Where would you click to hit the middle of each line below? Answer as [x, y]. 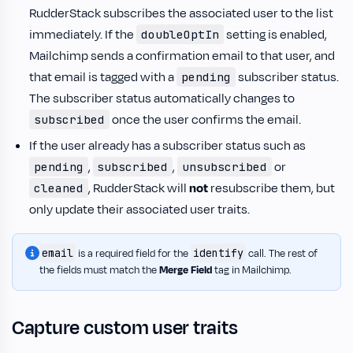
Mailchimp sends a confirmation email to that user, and [182, 56]
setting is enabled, [275, 34]
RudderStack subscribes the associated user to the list [181, 13]
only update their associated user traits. [139, 209]
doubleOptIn [180, 34]
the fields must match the [99, 270]
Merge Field [186, 270]
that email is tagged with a [103, 77]
